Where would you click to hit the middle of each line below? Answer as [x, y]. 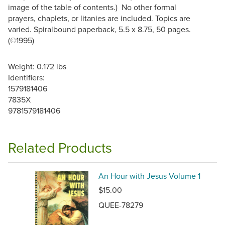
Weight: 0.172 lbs [37, 66]
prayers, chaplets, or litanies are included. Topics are [99, 18]
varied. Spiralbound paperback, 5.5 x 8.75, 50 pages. [99, 29]
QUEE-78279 [121, 205]
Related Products [60, 147]
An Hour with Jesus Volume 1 [149, 176]
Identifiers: [26, 77]
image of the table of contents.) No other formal [92, 7]
